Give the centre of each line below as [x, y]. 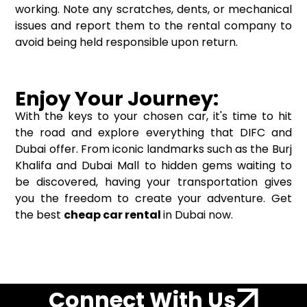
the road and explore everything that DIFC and [153, 132]
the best [40, 214]
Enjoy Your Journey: [117, 98]
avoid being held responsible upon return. [127, 42]
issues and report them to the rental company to [153, 25]
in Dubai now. [200, 214]
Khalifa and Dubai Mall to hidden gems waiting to [153, 165]
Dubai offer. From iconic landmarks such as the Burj [153, 149]
